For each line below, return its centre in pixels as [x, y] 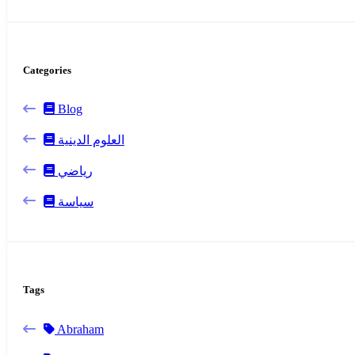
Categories [47, 71]
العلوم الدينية [91, 140]
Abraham [79, 329]
